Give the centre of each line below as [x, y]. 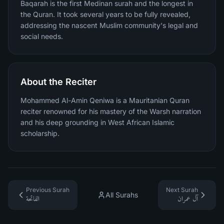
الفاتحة [33, 199]
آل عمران [188, 199]
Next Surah [182, 190]
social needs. [42, 36]
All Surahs [122, 195]
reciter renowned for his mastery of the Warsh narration [111, 111]
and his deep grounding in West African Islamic [97, 122]
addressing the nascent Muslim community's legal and [109, 25]
